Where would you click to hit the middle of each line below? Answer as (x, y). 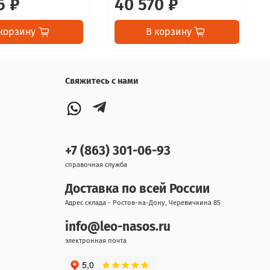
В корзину (168, 31)
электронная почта (96, 241)
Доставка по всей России (137, 189)
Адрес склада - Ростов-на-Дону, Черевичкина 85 (143, 203)
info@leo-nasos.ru (118, 227)
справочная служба (96, 165)
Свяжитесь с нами (102, 81)
